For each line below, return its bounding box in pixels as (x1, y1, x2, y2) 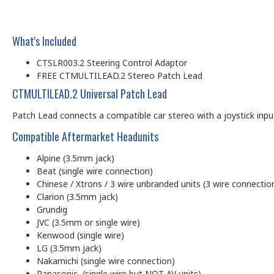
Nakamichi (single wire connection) (37, 255, 175, 267)
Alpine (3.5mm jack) (37, 152, 114, 165)
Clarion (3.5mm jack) (37, 191, 118, 203)
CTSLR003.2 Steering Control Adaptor (37, 57, 187, 69)
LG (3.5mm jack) (37, 242, 102, 254)
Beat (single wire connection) (37, 165, 153, 177)
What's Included (12, 33, 76, 50)
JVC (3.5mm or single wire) (37, 217, 140, 229)
